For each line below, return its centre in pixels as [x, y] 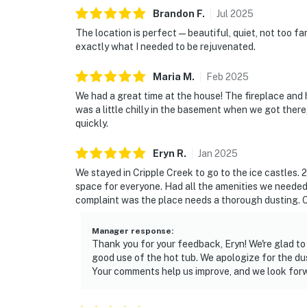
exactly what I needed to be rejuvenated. [165, 47]
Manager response [132, 231]
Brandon [174, 14]
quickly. [92, 124]
